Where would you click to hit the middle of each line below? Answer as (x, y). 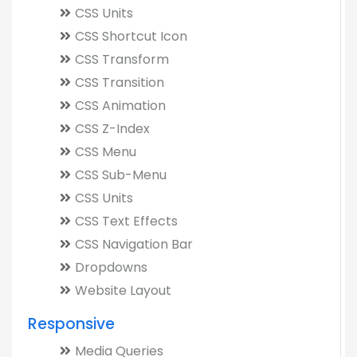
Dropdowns (111, 267)
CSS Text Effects (126, 221)
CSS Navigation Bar (134, 244)
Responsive (71, 324)
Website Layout (123, 290)
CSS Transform (122, 59)
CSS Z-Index (112, 129)
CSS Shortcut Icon (131, 36)
